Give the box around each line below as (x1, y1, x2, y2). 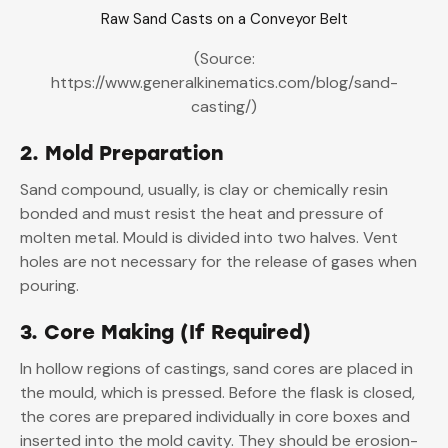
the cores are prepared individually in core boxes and (20, 405, 410, 427)
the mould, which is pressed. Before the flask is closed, (20, 381, 415, 403)
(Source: (193, 47, 255, 69)
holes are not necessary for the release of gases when (20, 250, 417, 272)
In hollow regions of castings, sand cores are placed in (20, 357, 413, 379)
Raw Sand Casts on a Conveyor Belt (100, 8, 348, 29)
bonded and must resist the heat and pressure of (20, 202, 383, 224)
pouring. (20, 274, 79, 296)
